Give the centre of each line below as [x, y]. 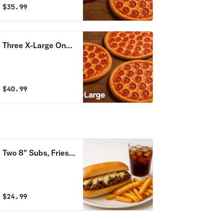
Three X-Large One [36, 45]
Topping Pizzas [29, 57]
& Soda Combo [29, 165]
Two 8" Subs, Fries [35, 153]
